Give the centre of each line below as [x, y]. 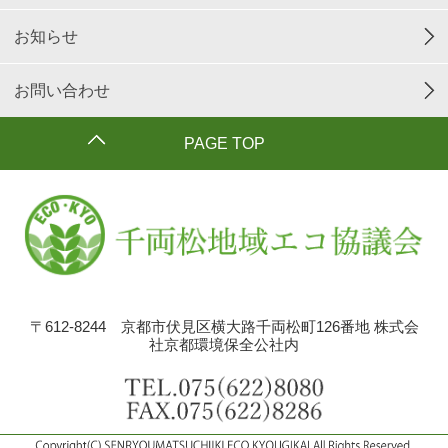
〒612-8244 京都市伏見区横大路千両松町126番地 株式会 [224, 326]
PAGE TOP [224, 143]
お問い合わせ [62, 90]
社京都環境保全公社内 [224, 344]
